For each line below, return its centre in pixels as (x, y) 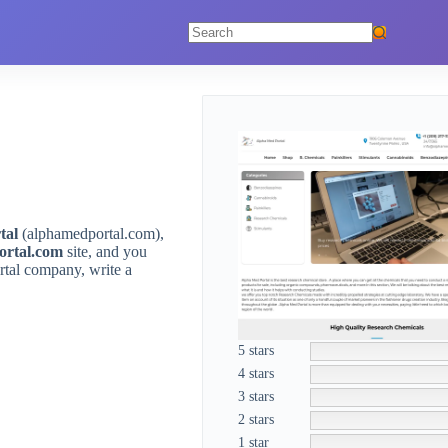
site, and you (105, 251)
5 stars (256, 350)
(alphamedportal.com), (91, 233)
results (206, 68)
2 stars (256, 419)
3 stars (256, 396)
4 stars (256, 373)
